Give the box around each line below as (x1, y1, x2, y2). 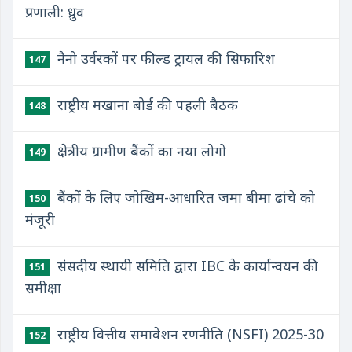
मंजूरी (25, 210, 55, 229)
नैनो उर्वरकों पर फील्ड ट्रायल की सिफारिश (53, 49, 275, 68)
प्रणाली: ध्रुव (25, 2, 84, 21)
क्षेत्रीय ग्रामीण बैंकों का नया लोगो (53, 141, 226, 160)
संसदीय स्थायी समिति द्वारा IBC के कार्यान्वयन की (53, 256, 318, 275)
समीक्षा (25, 278, 61, 297)
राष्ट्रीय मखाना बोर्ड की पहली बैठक (53, 95, 238, 114)
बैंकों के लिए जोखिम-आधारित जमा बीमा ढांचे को (53, 188, 315, 207)
